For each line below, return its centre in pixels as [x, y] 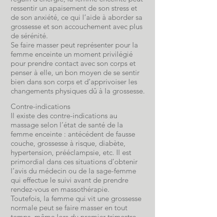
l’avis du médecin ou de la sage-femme [73, 171]
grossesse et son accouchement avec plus [77, 26]
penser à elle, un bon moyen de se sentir [75, 72]
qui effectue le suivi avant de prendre [70, 180]
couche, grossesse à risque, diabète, [68, 143]
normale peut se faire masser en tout [69, 208]
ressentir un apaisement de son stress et [74, 8]
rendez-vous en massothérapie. [60, 189]
